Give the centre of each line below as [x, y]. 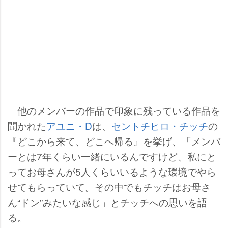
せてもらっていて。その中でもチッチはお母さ [109, 186]
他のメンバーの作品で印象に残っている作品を [114, 110]
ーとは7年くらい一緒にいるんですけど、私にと [112, 156]
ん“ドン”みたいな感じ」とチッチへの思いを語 [107, 202]
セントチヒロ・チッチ [160, 125]
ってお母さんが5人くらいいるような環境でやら [112, 171]
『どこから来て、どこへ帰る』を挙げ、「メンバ [114, 140]
